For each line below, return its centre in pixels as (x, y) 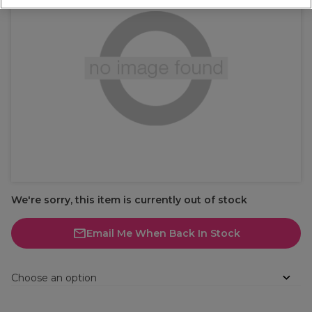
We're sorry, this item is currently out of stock (129, 200)
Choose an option (54, 278)
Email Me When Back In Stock (163, 233)
